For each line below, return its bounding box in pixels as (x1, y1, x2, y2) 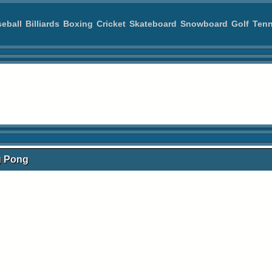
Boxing (63, 19, 93, 29)
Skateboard (129, 19, 177, 29)
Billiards (25, 19, 59, 29)
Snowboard (180, 19, 228, 29)
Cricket (97, 19, 126, 29)
